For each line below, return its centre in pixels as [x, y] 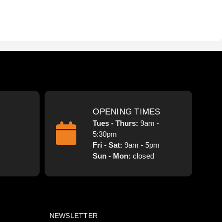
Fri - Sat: [109, 145]
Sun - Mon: [112, 156]
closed [143, 156]
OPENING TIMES [127, 111]
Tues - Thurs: [117, 123]
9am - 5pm [142, 145]
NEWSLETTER [73, 215]
